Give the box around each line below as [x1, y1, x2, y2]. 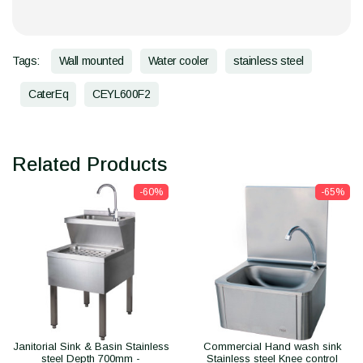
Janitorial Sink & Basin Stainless [12, 340, 169, 353]
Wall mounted [58, 54, 124, 68]
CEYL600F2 [92, 88, 151, 101]
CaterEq [28, 88, 69, 101]
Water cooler [147, 54, 210, 68]
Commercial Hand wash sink [203, 340, 342, 353]
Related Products [12, 153, 168, 176]
